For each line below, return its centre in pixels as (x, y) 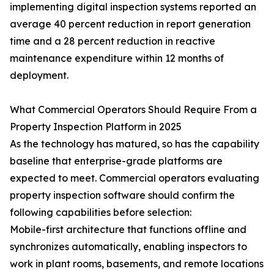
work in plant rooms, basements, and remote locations (137, 264)
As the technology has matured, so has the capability (135, 144)
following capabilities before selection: (101, 213)
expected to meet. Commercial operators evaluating (135, 178)
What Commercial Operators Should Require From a (133, 110)
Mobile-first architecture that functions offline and (128, 230)
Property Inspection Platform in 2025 (96, 127)
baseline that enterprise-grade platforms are (116, 161)
